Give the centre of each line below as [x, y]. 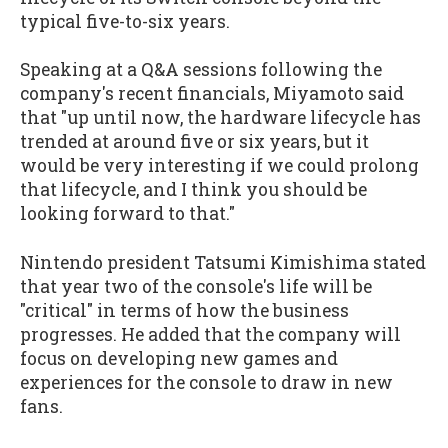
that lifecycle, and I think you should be [193, 190]
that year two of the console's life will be [196, 286]
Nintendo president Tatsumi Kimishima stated [223, 262]
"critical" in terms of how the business [184, 310]
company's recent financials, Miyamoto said [212, 94]
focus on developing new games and [179, 358]
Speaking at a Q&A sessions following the [201, 70]
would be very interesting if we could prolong [219, 166]
